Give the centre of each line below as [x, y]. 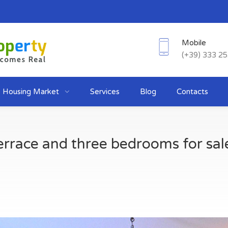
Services [105, 92]
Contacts [192, 92]
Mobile [194, 43]
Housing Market [32, 92]
